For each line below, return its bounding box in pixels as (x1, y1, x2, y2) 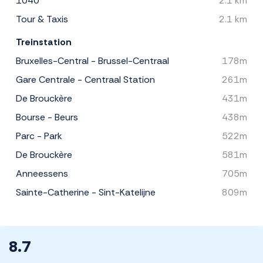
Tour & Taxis (16, 13, 68, 26)
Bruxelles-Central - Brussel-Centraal (16, 55, 169, 68)
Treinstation (16, 36, 72, 49)
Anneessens (16, 167, 68, 180)
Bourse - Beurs (16, 111, 78, 124)
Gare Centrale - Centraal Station (16, 73, 155, 86)
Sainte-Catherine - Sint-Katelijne (16, 186, 156, 199)
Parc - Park (16, 130, 62, 143)
